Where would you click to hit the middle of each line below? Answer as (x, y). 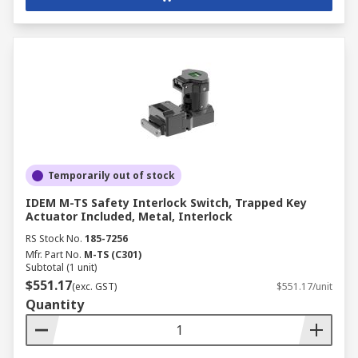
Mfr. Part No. (54, 255)
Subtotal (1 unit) (61, 267)
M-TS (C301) (113, 255)
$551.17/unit (304, 286)
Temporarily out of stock (111, 175)
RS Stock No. (54, 239)
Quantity (55, 304)
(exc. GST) (94, 286)
